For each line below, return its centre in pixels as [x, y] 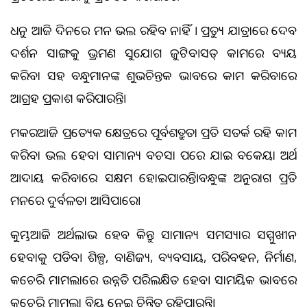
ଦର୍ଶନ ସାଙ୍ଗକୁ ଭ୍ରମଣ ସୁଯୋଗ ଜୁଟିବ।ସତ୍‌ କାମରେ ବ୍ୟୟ [153, 52]
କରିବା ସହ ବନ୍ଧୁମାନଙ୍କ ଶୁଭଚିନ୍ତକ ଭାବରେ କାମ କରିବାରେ [153, 75]
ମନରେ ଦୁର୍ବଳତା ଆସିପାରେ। [75, 200]
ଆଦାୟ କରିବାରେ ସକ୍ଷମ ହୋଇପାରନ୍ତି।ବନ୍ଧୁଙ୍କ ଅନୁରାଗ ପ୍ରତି [153, 177]
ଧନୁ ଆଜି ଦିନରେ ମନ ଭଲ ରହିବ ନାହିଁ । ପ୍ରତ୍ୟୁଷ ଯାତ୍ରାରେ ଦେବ [153, 30]
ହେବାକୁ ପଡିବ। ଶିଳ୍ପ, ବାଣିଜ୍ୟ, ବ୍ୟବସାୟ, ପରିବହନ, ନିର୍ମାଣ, [153, 257]
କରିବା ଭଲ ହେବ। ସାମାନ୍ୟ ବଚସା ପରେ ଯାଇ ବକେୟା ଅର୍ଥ [153, 155]
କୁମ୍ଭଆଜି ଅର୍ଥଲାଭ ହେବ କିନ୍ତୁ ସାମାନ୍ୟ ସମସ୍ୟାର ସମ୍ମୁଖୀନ [153, 234]
